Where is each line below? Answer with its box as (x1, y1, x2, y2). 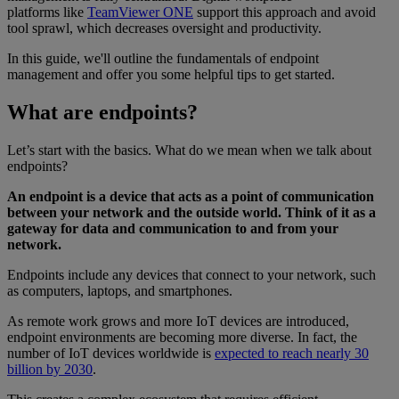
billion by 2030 (7, 361, 93, 377)
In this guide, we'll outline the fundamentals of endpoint (7, 50, 319, 66)
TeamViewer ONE (87, 4, 193, 20)
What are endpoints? (7, 100, 198, 124)
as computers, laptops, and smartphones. (7, 282, 232, 298)
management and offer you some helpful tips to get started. (7, 66, 335, 82)
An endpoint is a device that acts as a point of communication (7, 188, 374, 204)
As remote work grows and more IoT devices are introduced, (7, 313, 349, 329)
